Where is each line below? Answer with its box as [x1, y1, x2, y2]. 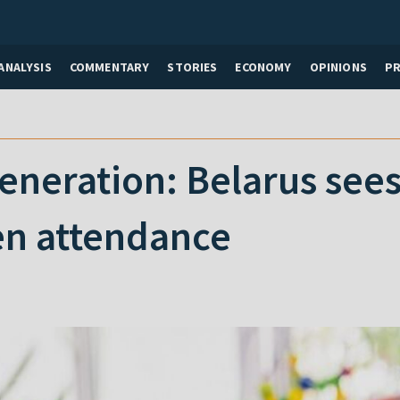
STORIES [167, 58, 218, 75]
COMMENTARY [69, 58, 150, 75]
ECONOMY [235, 58, 292, 75]
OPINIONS [309, 58, 367, 75]
